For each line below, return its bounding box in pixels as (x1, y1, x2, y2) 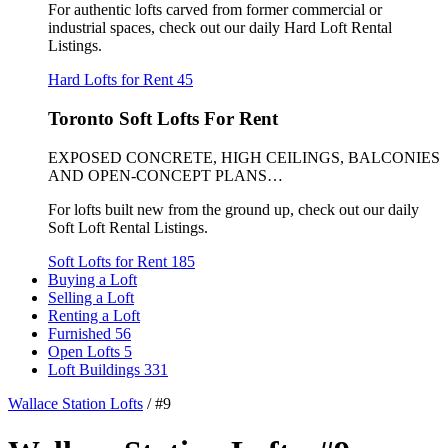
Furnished (48, 324, 115, 342)
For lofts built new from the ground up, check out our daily (48, 200, 419, 218)
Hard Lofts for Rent (48, 71, 177, 89)
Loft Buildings (48, 360, 144, 378)
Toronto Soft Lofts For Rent (48, 107, 278, 129)
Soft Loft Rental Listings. (48, 218, 208, 236)
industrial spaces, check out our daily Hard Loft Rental (48, 19, 392, 37)
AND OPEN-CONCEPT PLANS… (48, 166, 283, 184)
